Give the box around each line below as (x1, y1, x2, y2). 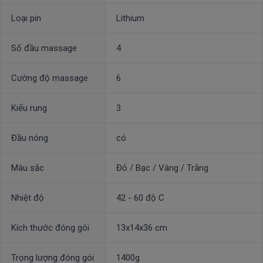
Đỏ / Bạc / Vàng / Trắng (116, 162, 208, 173)
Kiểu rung (11, 102, 47, 113)
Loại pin (11, 12, 41, 23)
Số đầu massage (11, 42, 77, 53)
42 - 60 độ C (116, 192, 164, 203)
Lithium (116, 12, 144, 23)
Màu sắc (11, 162, 44, 173)
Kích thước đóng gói (11, 222, 89, 233)
